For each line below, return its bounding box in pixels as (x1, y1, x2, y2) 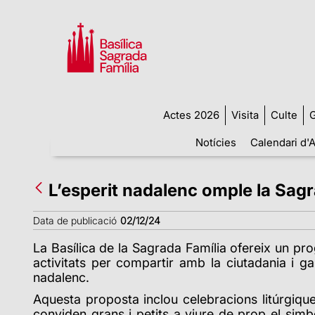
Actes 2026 (162, 108, 219, 122)
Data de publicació (33, 214, 117, 226)
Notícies (195, 135, 236, 149)
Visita (231, 108, 259, 122)
